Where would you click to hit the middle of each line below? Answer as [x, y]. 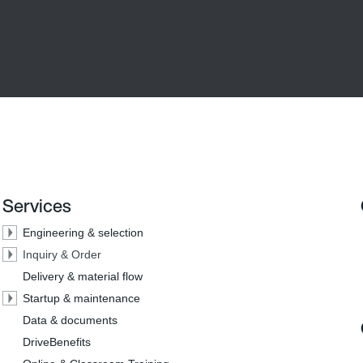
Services [36, 206]
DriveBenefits [56, 342]
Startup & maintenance [81, 298]
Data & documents [70, 320]
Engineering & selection [83, 233]
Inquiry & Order [62, 254]
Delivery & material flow [82, 276]
